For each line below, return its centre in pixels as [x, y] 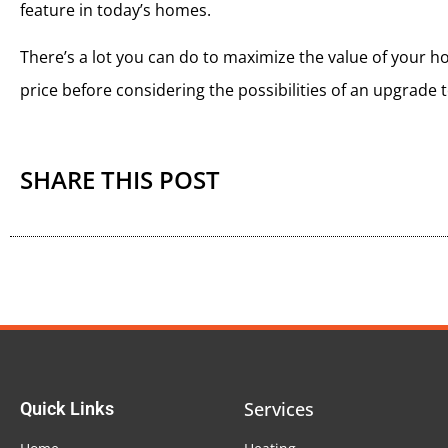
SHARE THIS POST [120, 179]
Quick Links [67, 408]
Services [279, 408]
